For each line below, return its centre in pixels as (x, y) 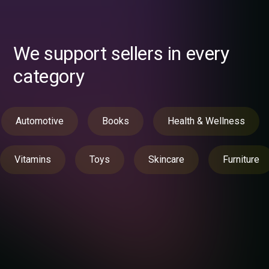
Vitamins (33, 160)
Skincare (166, 160)
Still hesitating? (84, 248)
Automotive (40, 121)
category (49, 77)
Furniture (241, 160)
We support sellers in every (121, 54)
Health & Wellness (206, 121)
